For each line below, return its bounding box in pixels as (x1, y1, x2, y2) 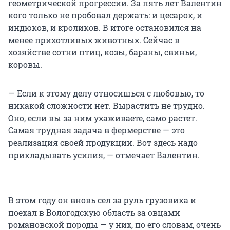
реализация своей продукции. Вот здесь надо (8, 137, 198, 148)
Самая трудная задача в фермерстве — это (8, 125, 185, 136)
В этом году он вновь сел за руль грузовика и (8, 195, 196, 206)
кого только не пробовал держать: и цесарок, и (8, 10, 202, 21)
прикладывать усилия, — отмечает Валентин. (8, 149, 200, 161)
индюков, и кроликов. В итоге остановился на (8, 22, 201, 33)
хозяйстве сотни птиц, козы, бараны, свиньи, (8, 47, 197, 58)
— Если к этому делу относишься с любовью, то (8, 88, 204, 99)
